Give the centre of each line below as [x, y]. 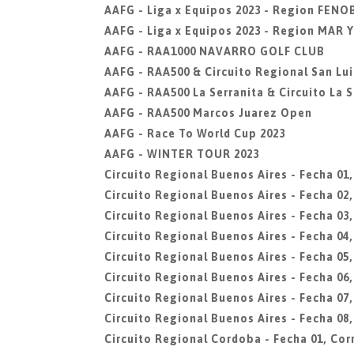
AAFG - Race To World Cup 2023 [195, 134]
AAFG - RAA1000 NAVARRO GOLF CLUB [215, 51]
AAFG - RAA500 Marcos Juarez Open [208, 113]
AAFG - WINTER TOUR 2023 [182, 154]
